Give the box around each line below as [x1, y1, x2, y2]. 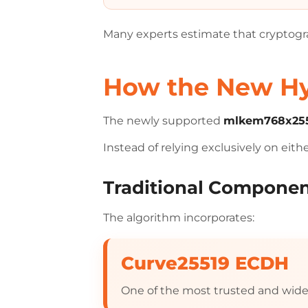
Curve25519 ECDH [121, 252, 289, 274]
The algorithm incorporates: [103, 211, 255, 224]
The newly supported [103, 114, 224, 127]
